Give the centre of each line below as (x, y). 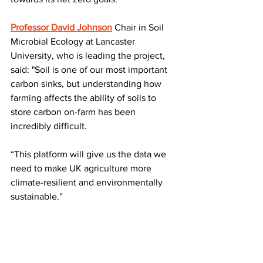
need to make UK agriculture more (82, 168)
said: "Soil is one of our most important (90, 69)
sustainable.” (37, 196)
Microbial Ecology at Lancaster (74, 41)
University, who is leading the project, (89, 55)
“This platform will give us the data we (90, 154)
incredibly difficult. (49, 126)
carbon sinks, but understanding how (87, 83)
